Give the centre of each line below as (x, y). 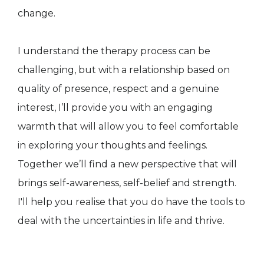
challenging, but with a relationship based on (124, 70)
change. (37, 13)
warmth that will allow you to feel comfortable (128, 126)
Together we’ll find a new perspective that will (127, 164)
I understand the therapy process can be (114, 51)
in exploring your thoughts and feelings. (113, 145)
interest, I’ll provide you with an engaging (115, 107)
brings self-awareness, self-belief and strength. (127, 183)
